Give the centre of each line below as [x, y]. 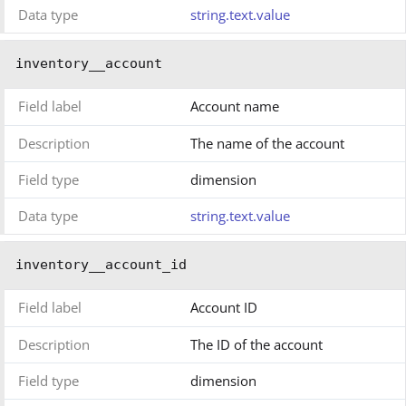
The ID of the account [256, 344]
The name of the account [267, 143]
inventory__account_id [101, 264]
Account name [235, 106]
